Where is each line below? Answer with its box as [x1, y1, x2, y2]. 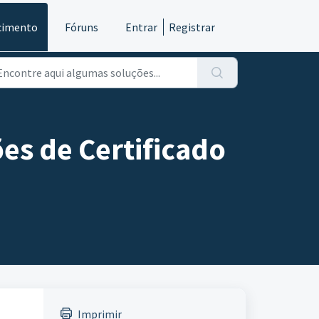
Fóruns [65, 20, 98, 34]
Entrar [125, 20, 157, 34]
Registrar [169, 20, 215, 34]
